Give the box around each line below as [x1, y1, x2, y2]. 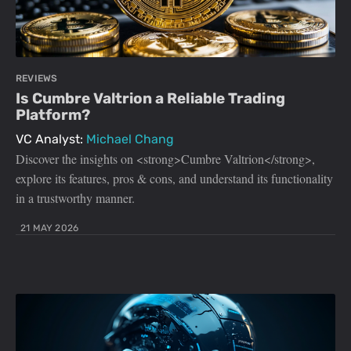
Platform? [16, 106, 90, 125]
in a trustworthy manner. [16, 190, 135, 207]
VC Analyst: [16, 132, 86, 147]
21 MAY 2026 [20, 223, 79, 234]
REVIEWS [16, 73, 58, 85]
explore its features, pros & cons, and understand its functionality [16, 170, 333, 187]
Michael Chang [86, 132, 174, 147]
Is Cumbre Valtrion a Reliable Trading [16, 89, 285, 108]
